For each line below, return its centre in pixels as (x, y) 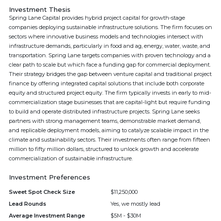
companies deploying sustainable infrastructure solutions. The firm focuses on (110, 27)
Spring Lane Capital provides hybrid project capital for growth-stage (97, 18)
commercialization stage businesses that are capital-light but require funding (110, 102)
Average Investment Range (47, 216)
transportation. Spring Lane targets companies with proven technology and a (110, 55)
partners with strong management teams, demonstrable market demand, (105, 121)
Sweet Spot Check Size (42, 192)
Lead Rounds (28, 204)
